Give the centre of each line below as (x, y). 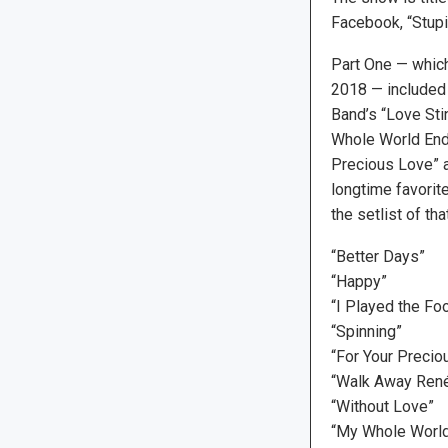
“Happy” (358, 281)
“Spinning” (366, 331)
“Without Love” (382, 406)
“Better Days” (377, 256)
